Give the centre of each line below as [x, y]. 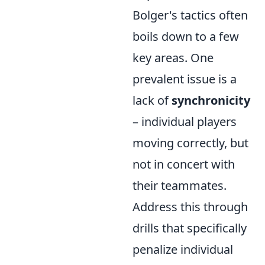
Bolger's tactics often [190, 15]
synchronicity [211, 100]
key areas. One [173, 58]
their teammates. [180, 185]
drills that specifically [190, 228]
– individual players [185, 122]
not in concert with [184, 164]
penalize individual [183, 249]
